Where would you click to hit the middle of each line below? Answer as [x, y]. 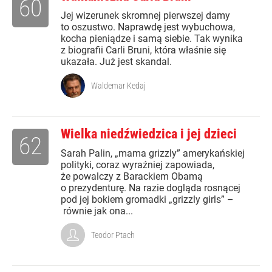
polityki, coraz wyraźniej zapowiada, [138, 165]
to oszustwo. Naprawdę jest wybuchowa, [148, 27]
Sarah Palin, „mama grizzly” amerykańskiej [153, 154]
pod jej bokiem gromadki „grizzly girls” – [147, 200]
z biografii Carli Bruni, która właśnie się [143, 50]
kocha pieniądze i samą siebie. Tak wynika [152, 39]
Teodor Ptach [113, 235]
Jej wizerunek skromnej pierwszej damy [145, 16]
